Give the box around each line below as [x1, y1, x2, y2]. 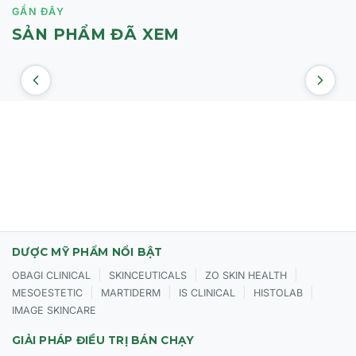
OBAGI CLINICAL [12, 269, 91, 282]
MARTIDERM [101, 287, 161, 300]
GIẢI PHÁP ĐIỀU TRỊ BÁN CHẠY [12, 334, 195, 347]
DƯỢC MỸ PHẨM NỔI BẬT [12, 246, 163, 259]
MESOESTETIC [12, 287, 83, 300]
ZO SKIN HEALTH [205, 269, 287, 282]
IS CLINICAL [179, 287, 235, 300]
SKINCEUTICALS [109, 269, 187, 282]
